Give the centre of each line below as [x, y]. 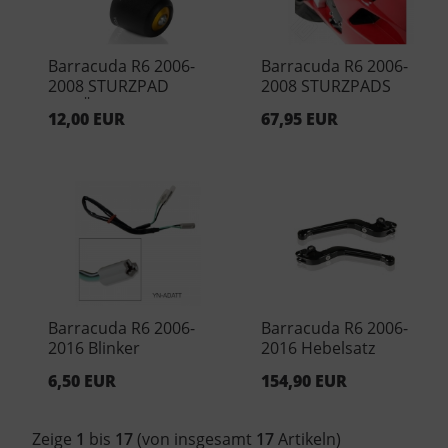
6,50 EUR [82, 380]
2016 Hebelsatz [318, 347]
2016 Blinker [94, 347]
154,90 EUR [304, 380]
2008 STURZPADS [326, 85]
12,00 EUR [86, 118]
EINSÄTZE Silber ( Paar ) [135, 105]
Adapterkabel [98, 367]
